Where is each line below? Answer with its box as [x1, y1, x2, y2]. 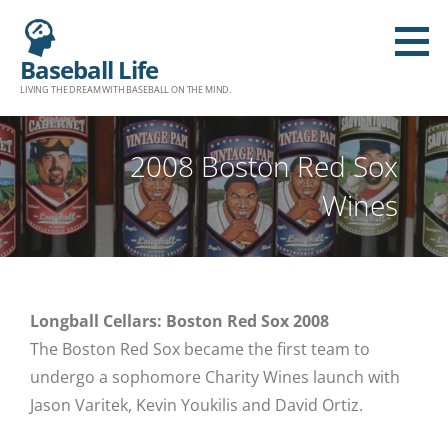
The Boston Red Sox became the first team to [30, 337, 370, 360]
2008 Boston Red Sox [130, 147, 398, 186]
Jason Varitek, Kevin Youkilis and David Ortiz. [30, 393, 363, 416]
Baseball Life [20, 53, 158, 86]
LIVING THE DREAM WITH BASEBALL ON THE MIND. [20, 83, 232, 96]
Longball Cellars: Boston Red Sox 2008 [30, 309, 329, 332]
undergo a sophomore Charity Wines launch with [30, 365, 400, 388]
